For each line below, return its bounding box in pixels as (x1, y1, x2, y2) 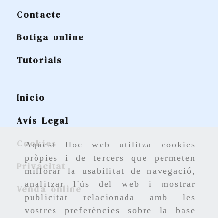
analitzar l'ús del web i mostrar (25, 179, 196, 189)
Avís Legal (16, 114, 69, 127)
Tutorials (16, 54, 62, 66)
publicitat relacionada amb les (25, 192, 196, 202)
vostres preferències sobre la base (25, 205, 196, 216)
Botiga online (16, 31, 84, 43)
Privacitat (16, 160, 66, 172)
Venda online (16, 182, 82, 195)
